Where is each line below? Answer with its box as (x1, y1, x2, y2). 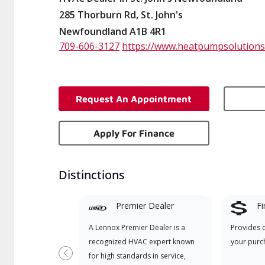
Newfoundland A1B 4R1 (59, 25, 166, 38)
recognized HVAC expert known (88, 237, 195, 247)
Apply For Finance (93, 128, 174, 138)
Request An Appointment (76, 93, 192, 104)
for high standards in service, (88, 251, 186, 261)
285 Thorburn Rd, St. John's (59, 8, 183, 21)
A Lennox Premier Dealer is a (88, 222, 185, 232)
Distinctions (59, 167, 125, 183)
